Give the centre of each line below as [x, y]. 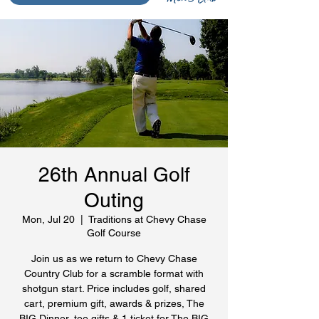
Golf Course [114, 233]
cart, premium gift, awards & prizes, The [114, 304]
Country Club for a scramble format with [114, 274]
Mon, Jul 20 [48, 220]
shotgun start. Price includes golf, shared [114, 289]
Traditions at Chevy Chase [147, 220]
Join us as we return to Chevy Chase [114, 259]
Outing [114, 200]
